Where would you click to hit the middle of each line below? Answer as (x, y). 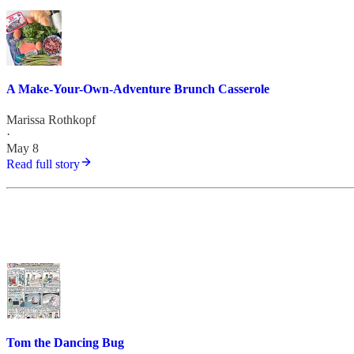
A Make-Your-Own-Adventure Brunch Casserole (138, 89)
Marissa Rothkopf (51, 120)
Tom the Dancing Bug (65, 342)
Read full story (43, 164)
